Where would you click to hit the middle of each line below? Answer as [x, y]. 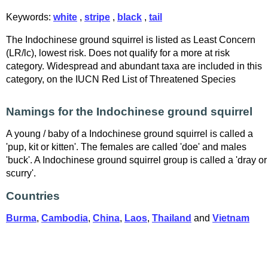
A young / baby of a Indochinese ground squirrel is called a [130, 134]
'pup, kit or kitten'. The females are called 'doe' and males [126, 147]
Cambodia [65, 218]
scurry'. [21, 173]
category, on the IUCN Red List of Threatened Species [121, 79]
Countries [33, 196]
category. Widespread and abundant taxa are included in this [134, 66]
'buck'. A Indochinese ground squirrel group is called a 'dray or [136, 160]
